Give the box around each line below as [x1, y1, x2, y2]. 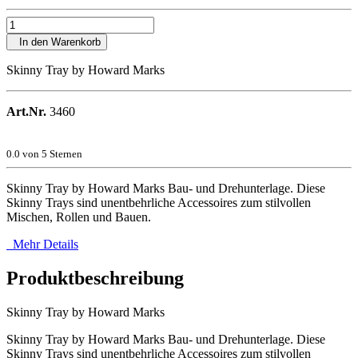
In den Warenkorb [13, 35, 101, 48]
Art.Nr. [6, 104, 46, 118]
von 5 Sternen [20, 147, 82, 160]
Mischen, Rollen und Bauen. [6, 209, 151, 224]
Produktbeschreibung [6, 267, 184, 288]
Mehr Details [6, 237, 78, 251]
